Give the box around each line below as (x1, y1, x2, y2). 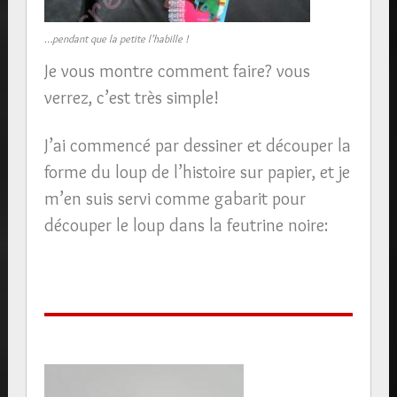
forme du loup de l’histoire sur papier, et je (43, 160, 350, 183)
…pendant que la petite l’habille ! (43, 31, 189, 45)
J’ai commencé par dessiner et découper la (43, 134, 351, 156)
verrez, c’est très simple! (43, 86, 219, 108)
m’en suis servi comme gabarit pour (43, 187, 306, 209)
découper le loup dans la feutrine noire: (43, 214, 328, 236)
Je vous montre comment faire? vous (43, 59, 310, 82)
